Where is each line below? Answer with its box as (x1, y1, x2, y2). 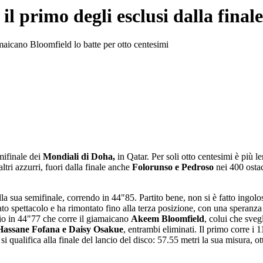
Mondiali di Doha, (43, 151, 117, 161)
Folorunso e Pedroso (130, 162, 214, 172)
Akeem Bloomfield (131, 214, 204, 224)
